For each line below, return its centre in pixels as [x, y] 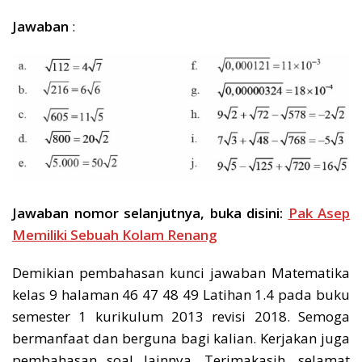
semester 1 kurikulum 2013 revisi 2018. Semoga [181, 317]
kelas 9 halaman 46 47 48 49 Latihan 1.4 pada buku [181, 295]
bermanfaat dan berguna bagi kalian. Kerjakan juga [181, 339]
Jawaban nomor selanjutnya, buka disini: [150, 213]
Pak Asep [319, 213]
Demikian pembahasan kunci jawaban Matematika [181, 273]
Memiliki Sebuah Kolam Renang [115, 235]
